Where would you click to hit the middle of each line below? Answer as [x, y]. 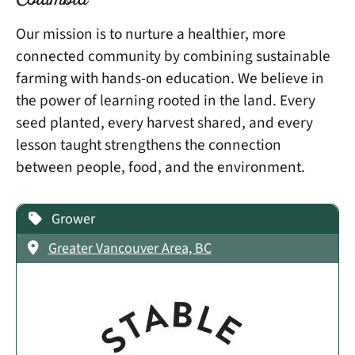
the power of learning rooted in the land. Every [166, 100]
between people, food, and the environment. [160, 167]
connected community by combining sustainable [173, 56]
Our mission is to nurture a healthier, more [151, 34]
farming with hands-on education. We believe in [170, 78]
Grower [73, 219]
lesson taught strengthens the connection [149, 145]
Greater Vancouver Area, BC [130, 249]
